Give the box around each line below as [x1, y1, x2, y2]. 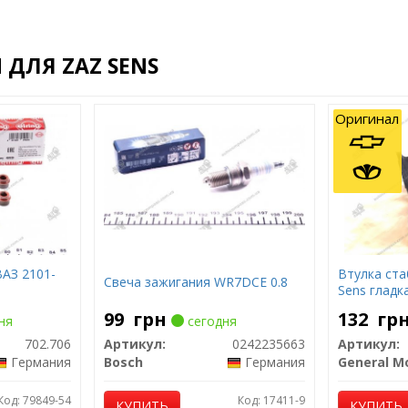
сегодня [183, 312, 237, 330]
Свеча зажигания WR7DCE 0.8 [103, 273, 288, 291]
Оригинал [335, 109, 399, 127]
